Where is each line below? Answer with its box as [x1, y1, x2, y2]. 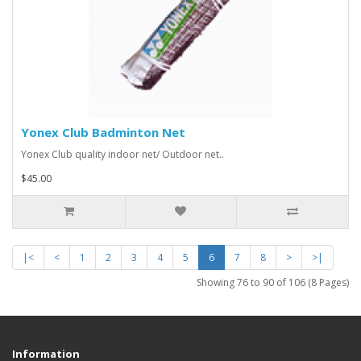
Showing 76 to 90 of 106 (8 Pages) [197, 275, 349, 289]
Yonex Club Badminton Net [21, 123, 185, 140]
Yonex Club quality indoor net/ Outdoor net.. [21, 147, 224, 161]
